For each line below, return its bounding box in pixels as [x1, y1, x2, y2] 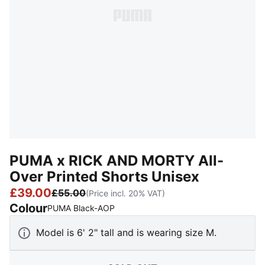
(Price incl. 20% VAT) [86, 188, 165, 198]
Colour [9, 201, 47, 215]
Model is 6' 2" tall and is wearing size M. [36, 227, 216, 238]
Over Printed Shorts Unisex [9, 168, 199, 185]
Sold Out [119, 202, 153, 212]
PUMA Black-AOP [47, 203, 115, 213]
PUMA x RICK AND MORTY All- [9, 152, 224, 169]
